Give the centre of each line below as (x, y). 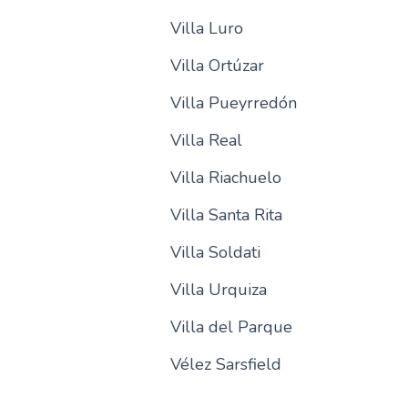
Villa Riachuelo (225, 178)
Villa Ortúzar (217, 66)
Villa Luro (206, 28)
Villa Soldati (215, 252)
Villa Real (206, 140)
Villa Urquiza (218, 290)
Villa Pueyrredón (233, 103)
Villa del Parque (231, 327)
